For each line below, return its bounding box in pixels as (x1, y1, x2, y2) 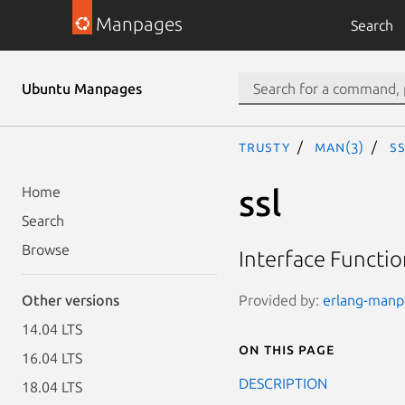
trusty (239, 138, 290, 155)
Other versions (22, 292, 119, 308)
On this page (239, 340, 334, 357)
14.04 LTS (22, 321, 82, 337)
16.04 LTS (22, 350, 82, 366)
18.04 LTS (22, 379, 82, 395)
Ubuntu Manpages (22, 80, 142, 97)
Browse (22, 241, 70, 258)
